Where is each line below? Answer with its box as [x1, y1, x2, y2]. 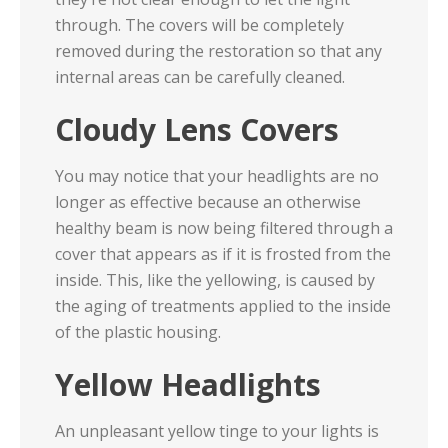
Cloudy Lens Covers [55, 109, 339, 150]
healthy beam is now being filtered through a [55, 217, 393, 239]
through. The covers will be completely [55, 14, 344, 36]
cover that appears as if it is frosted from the [55, 243, 391, 265]
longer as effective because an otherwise [55, 191, 361, 213]
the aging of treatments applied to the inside [55, 295, 391, 317]
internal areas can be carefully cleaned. [55, 66, 345, 88]
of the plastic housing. [55, 321, 221, 343]
